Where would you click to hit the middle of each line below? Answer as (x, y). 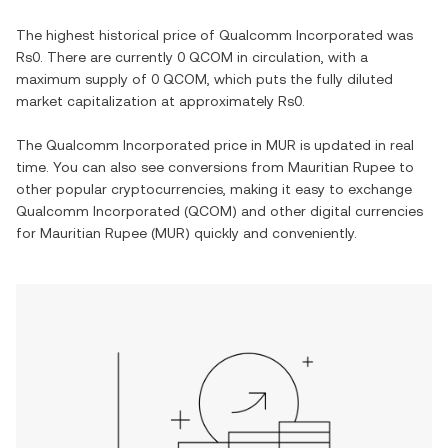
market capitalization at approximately (147, 101)
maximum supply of (83, 79)
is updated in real (355, 145)
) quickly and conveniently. (271, 233)
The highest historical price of (117, 35)
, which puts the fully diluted (300, 79)
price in (238, 145)
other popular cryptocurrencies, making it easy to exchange (214, 189)
